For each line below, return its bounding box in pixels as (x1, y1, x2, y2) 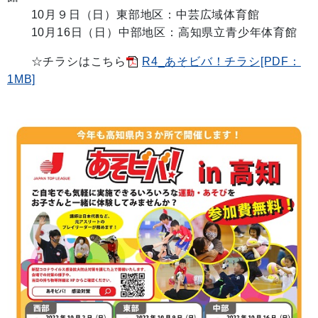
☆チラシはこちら (31, 55, 127, 67)
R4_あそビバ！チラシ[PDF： (142, 55, 301, 67)
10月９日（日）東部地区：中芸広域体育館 (7, 9, 260, 21)
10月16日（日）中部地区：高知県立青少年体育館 (7, 26, 297, 38)
